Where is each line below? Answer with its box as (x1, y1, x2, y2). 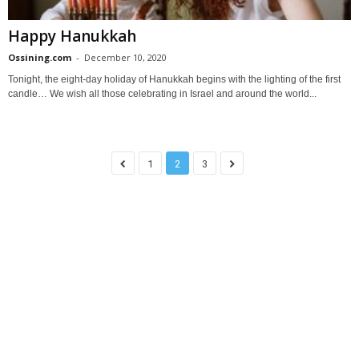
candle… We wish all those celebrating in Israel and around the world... (8, 87, 317, 99)
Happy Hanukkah (8, 25, 136, 46)
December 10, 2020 (84, 50, 167, 63)
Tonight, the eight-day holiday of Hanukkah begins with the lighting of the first (8, 73, 341, 85)
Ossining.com (8, 50, 71, 63)
